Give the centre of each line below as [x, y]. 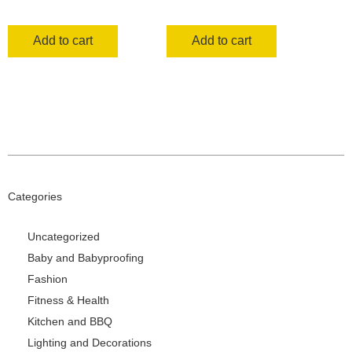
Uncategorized [64, 236]
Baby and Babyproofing [86, 257]
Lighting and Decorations [90, 342]
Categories [35, 196]
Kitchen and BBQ [70, 321]
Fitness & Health [68, 300]
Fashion [48, 279]
